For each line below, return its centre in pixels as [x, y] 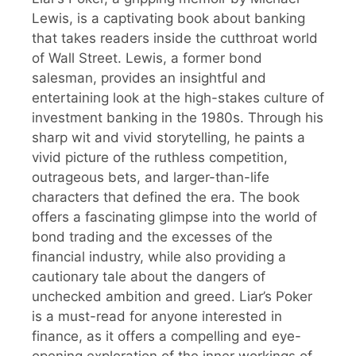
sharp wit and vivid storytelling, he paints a [168, 137]
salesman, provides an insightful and [149, 77]
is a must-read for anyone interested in [157, 316]
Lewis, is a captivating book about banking [168, 18]
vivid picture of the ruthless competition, [160, 157]
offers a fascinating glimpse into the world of [174, 217]
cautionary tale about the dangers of [149, 276]
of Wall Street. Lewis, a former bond [147, 58]
